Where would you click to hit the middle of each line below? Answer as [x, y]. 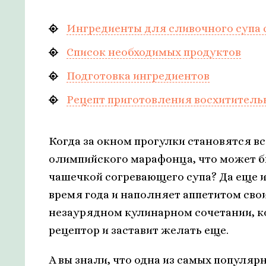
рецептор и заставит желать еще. [139, 230]
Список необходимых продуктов [154, 52]
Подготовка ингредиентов [138, 76]
